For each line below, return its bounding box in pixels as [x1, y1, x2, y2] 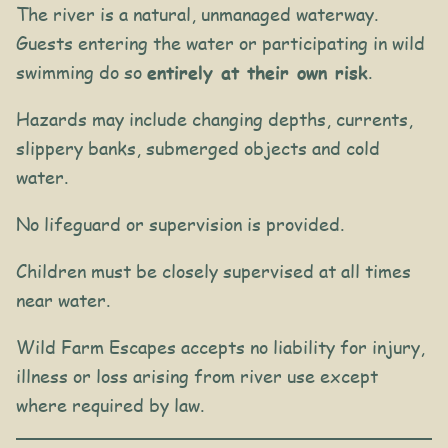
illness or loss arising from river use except [16, 364, 378, 389]
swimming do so [16, 60, 147, 85]
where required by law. [16, 393, 204, 418]
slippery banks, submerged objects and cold [16, 136, 380, 161]
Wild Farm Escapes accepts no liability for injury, [16, 335, 425, 360]
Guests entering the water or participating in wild [16, 31, 425, 56]
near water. [16, 288, 110, 313]
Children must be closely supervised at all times [16, 259, 411, 284]
